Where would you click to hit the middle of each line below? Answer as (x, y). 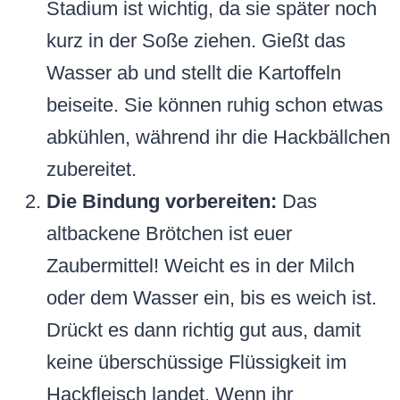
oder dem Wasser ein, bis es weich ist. (212, 298)
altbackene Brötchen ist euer (169, 234)
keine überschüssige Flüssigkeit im (196, 362)
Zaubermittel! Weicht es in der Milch (200, 266)
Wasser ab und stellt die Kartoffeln (194, 73)
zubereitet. (92, 170)
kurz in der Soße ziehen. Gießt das (196, 41)
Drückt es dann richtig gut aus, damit (204, 330)
